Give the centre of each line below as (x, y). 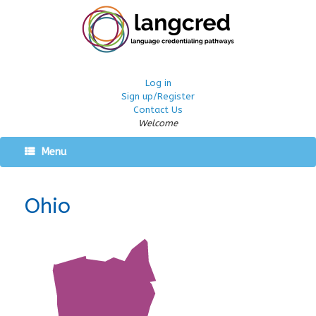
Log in (158, 83)
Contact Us (158, 110)
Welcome (158, 123)
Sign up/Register (158, 96)
